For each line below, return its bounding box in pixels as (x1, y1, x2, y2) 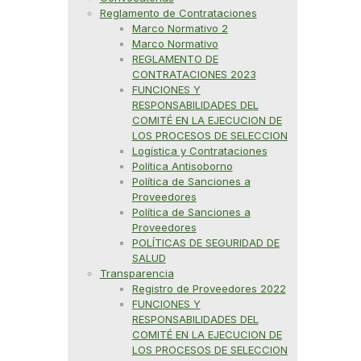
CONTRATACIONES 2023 (131, 68, 256, 81)
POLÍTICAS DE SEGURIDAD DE (131, 236, 280, 249)
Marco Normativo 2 (131, 22, 228, 35)
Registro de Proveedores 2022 (131, 282, 286, 295)
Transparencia (99, 267, 174, 280)
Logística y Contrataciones (131, 144, 268, 157)
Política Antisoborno (131, 160, 233, 172)
